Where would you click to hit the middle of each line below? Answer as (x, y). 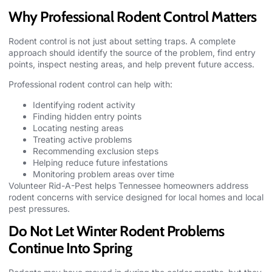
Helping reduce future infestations (100, 162)
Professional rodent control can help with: (90, 84)
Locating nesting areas (78, 127)
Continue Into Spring (70, 248)
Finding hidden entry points (87, 116)
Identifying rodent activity (84, 104)
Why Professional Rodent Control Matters (133, 16)
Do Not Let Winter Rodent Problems (117, 231)
